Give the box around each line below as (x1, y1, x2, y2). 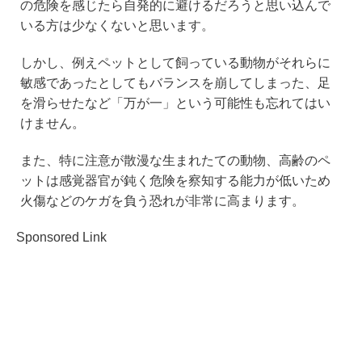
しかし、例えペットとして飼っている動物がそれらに (19, 55, 330, 69)
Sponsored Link (16, 230, 107, 245)
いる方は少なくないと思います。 (19, 19, 214, 33)
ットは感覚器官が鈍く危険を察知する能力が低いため (19, 173, 330, 187)
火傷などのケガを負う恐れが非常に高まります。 (19, 193, 305, 208)
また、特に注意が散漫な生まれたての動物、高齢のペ (19, 153, 330, 167)
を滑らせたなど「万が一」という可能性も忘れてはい (19, 95, 330, 110)
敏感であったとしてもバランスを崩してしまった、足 (19, 75, 330, 90)
